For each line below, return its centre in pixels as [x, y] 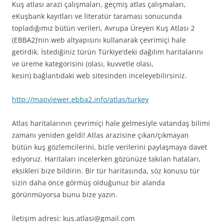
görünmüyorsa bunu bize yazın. [65, 194]
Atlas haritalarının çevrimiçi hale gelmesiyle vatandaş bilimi [111, 123]
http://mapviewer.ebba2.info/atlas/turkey [80, 99]
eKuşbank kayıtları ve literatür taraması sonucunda [97, 16]
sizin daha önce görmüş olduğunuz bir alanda [88, 182]
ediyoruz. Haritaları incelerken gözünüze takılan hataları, [106, 159]
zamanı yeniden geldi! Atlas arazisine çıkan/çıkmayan [100, 135]
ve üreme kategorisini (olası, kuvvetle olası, [83, 63]
